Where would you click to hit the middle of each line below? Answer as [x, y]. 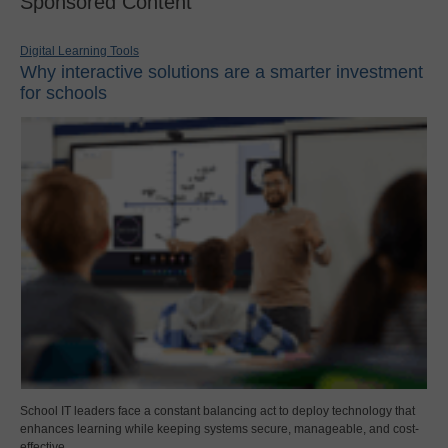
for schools [63, 92]
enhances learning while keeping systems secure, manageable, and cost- [219, 428]
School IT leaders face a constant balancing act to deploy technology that [217, 410]
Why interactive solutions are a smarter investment [221, 71]
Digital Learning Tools [79, 50]
